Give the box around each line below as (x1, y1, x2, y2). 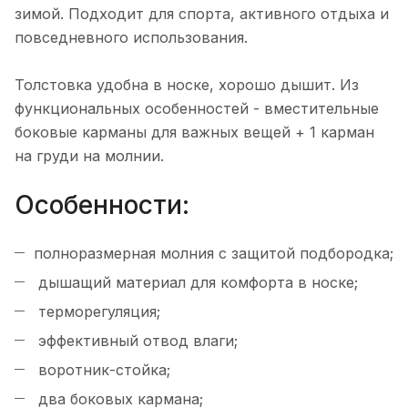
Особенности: (15, 189, 189, 220)
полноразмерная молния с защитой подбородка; (34, 243, 393, 262)
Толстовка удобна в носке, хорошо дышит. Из (15, 76, 359, 95)
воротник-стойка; (34, 360, 170, 379)
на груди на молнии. (15, 147, 164, 166)
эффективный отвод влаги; (34, 331, 238, 350)
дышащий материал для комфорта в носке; (34, 272, 358, 291)
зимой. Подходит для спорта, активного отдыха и (15, 5, 389, 24)
